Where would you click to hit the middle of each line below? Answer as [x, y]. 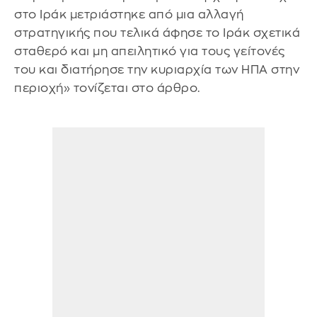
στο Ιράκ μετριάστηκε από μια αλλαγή [129, 15]
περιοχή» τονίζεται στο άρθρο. [107, 88]
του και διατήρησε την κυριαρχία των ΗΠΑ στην [157, 70]
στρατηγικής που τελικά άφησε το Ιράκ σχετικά [157, 33]
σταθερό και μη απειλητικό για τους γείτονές [150, 52]
